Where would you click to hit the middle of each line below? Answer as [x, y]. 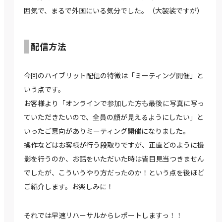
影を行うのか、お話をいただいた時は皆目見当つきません [114, 159]
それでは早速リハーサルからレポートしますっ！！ [103, 215]
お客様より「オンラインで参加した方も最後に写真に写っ [114, 103]
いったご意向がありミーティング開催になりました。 [107, 131]
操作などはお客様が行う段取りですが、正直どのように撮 [114, 145]
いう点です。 [44, 89]
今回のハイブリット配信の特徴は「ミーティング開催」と [114, 76]
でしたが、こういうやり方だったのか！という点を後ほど [114, 173]
